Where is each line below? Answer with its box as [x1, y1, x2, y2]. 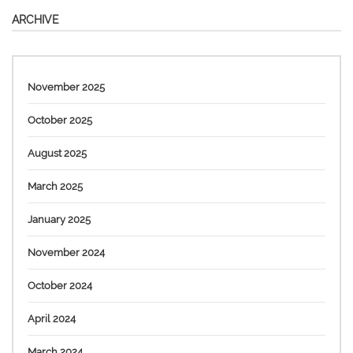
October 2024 [28, 279, 92, 292]
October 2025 [28, 113, 92, 126]
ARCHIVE [12, 13, 59, 26]
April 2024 [28, 312, 76, 325]
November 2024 [28, 246, 105, 258]
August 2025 [28, 147, 87, 159]
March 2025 [28, 180, 83, 192]
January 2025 [28, 213, 91, 225]
